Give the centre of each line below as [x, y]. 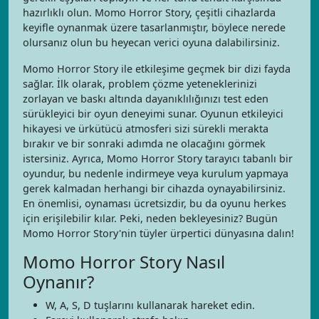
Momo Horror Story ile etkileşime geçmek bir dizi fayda [157, 69]
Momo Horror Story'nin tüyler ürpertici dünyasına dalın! [158, 233]
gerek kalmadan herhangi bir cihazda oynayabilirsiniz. [154, 188]
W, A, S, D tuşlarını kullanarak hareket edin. [150, 305]
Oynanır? [58, 282]
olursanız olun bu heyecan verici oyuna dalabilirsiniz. [151, 42]
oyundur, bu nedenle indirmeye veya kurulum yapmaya [156, 173]
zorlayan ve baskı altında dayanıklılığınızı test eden [146, 99]
